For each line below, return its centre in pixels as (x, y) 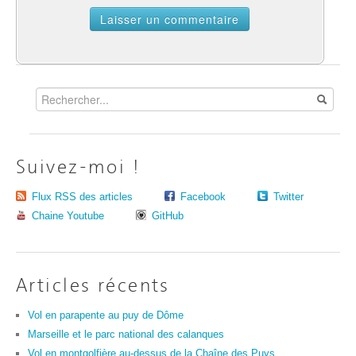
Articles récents (93, 287)
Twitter (288, 197)
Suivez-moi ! (78, 168)
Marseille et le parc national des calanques (126, 335)
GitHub (168, 216)
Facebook (203, 197)
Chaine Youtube (68, 216)
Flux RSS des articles (82, 197)
